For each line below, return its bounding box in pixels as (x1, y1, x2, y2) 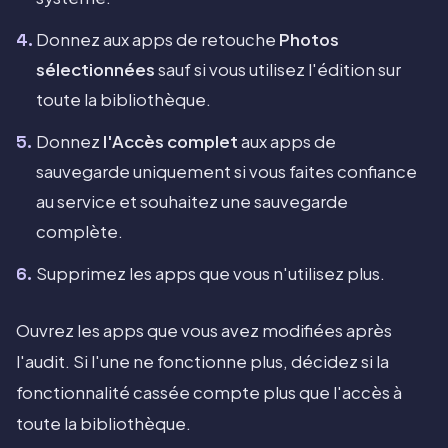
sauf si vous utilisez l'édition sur (155, 59, 401, 81)
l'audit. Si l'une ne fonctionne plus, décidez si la (16, 351, 389, 373)
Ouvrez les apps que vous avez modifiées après (16, 320, 392, 342)
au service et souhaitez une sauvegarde (36, 191, 348, 213)
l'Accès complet (103, 131, 238, 153)
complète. (36, 221, 123, 243)
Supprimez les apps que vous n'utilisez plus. (36, 263, 385, 285)
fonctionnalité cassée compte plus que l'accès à (16, 382, 402, 404)
